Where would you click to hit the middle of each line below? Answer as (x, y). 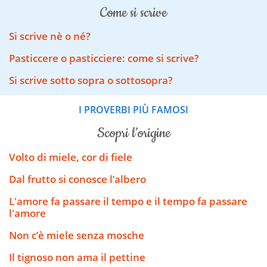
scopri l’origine (137, 133)
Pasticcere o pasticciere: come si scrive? (104, 58)
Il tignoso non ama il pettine (77, 257)
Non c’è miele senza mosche (77, 235)
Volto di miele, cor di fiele (71, 157)
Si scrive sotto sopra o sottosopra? (91, 80)
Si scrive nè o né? (50, 36)
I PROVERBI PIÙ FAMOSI (133, 110)
